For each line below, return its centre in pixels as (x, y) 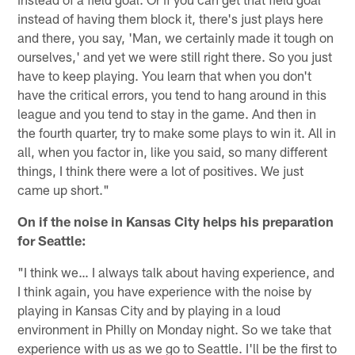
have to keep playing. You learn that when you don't (165, 75)
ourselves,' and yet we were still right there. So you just (175, 56)
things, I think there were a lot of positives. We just (161, 170)
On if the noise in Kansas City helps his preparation (176, 221)
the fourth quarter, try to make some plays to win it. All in (177, 132)
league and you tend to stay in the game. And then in (167, 113)
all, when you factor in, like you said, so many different (173, 151)
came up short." (64, 189)
